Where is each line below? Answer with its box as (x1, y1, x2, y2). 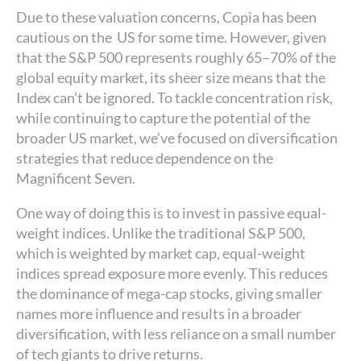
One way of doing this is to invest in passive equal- (16, 204, 326, 222)
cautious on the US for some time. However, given (16, 28, 326, 47)
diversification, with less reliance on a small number (16, 325, 336, 343)
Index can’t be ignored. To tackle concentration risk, (16, 89, 333, 107)
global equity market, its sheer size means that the (16, 68, 326, 87)
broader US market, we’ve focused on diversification (16, 129, 338, 147)
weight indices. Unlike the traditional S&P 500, (16, 224, 305, 243)
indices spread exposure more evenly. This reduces (16, 264, 328, 283)
